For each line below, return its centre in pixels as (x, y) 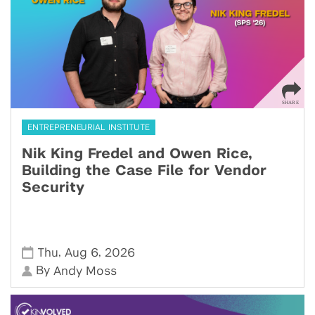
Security (53, 188)
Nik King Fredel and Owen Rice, (137, 154)
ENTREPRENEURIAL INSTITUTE (89, 128)
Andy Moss (85, 271)
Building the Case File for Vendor (144, 171)
